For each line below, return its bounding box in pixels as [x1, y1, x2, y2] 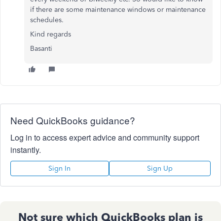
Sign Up [147, 164, 173, 173]
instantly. [10, 144, 41, 155]
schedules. [30, 15, 64, 24]
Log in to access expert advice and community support [10, 131, 199, 143]
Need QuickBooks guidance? [10, 113, 135, 127]
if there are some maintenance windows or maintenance [30, 5, 206, 14]
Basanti [30, 44, 52, 53]
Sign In [48, 164, 71, 173]
